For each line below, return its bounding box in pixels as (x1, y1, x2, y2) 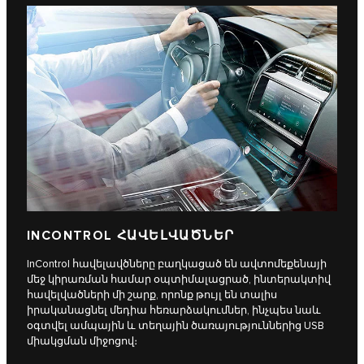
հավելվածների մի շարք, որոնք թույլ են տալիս (27, 288, 277, 301)
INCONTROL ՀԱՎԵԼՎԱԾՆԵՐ (27, 227, 235, 244)
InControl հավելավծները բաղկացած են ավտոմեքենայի (27, 257, 327, 271)
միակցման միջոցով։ (27, 334, 137, 348)
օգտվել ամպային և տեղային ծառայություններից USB (27, 318, 324, 332)
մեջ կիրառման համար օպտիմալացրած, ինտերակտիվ (27, 272, 331, 286)
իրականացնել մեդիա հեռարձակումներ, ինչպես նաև (27, 303, 321, 317)
